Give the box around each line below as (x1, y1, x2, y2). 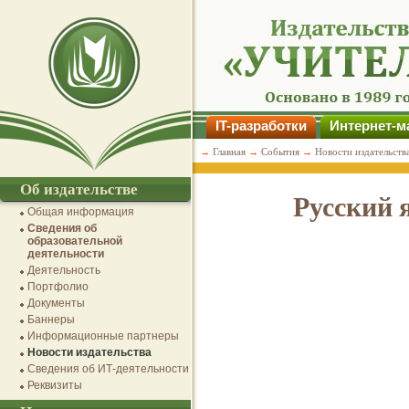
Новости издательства (27, 346, 152, 359)
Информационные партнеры (27, 330, 179, 342)
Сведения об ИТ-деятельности (27, 362, 189, 375)
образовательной (27, 235, 122, 247)
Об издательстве (20, 181, 138, 198)
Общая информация (27, 205, 134, 218)
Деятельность (27, 264, 100, 277)
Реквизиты (27, 379, 82, 392)
